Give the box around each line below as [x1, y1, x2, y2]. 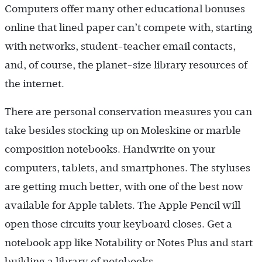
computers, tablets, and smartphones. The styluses [5, 161, 250, 174]
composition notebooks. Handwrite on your [5, 143, 215, 155]
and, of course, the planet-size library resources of [5, 58, 247, 71]
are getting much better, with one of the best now [5, 180, 243, 192]
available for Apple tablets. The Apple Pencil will [5, 199, 240, 211]
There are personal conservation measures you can [5, 105, 252, 118]
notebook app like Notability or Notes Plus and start [5, 236, 253, 249]
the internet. [5, 77, 64, 89]
